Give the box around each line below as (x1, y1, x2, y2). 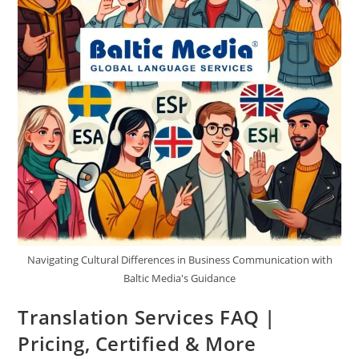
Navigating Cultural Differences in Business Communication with (26, 252, 333, 268)
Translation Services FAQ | (18, 304, 276, 331)
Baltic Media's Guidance (123, 271, 236, 286)
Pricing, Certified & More (18, 330, 256, 357)
